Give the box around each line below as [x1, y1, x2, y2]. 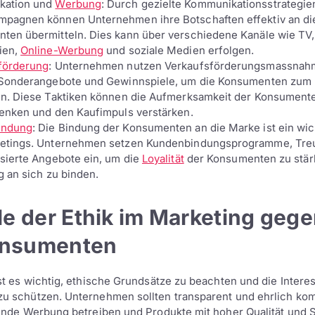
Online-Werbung [20, 44, 104, 57]
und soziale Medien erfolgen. [103, 44, 255, 57]
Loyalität [141, 152, 184, 165]
